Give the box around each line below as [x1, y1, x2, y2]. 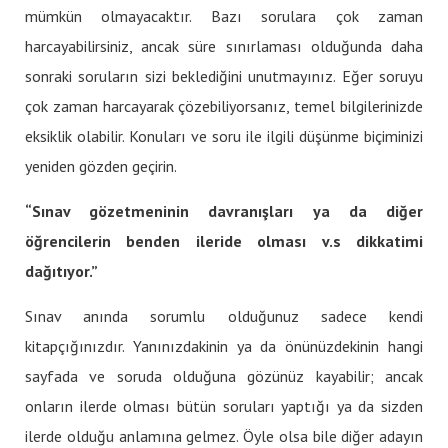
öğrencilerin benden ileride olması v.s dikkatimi [25, 230, 423, 251]
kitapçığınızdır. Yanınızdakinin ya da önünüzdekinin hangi [25, 335, 423, 356]
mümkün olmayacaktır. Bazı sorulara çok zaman [25, 5, 423, 26]
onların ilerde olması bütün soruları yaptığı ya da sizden [25, 395, 423, 416]
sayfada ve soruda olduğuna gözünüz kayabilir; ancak [25, 365, 423, 386]
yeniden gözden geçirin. [25, 155, 177, 176]
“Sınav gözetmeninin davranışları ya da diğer [25, 200, 423, 221]
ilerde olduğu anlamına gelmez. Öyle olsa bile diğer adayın [25, 425, 423, 446]
